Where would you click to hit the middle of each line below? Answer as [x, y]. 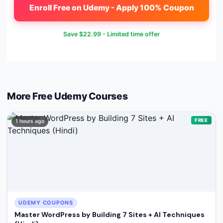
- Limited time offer [130, 34]
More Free [31, 96]
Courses [107, 96]
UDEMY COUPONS [46, 202]
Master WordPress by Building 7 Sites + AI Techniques [110, 214]
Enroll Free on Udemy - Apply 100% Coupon [111, 7]
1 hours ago [30, 121]
